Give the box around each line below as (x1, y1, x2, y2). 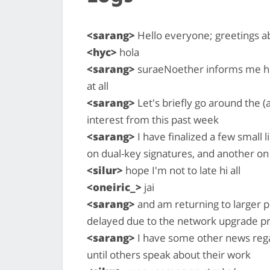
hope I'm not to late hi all (123, 163, 240, 177)
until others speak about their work (87, 247, 251, 262)
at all (87, 78, 108, 93)
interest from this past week (87, 112, 219, 127)
